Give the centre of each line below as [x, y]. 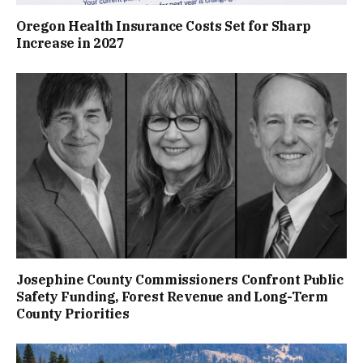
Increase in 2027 [70, 43]
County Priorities [73, 314]
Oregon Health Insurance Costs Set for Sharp [164, 26]
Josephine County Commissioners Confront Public [180, 280]
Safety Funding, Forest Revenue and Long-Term [172, 297]
